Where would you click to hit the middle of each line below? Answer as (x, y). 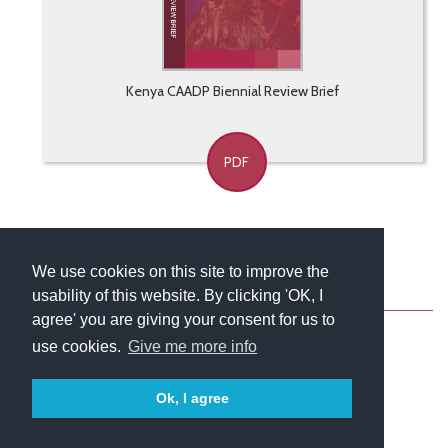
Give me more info (193, 347)
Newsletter (312, 310)
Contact (183, 310)
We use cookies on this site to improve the (180, 272)
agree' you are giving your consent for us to (183, 320)
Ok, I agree (192, 398)
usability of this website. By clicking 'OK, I (177, 296)
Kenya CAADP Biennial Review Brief (233, 91)
